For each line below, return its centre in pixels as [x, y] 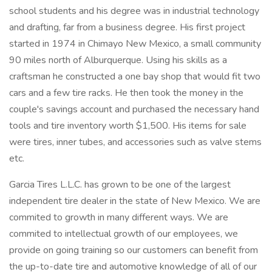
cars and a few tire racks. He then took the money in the [126, 93]
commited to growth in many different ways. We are [119, 217]
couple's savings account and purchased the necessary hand [134, 109]
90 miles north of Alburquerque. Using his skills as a [118, 60]
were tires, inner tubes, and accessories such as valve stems [135, 142]
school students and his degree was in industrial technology [134, 11]
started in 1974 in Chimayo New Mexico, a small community [135, 44]
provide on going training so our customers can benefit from [134, 250]
